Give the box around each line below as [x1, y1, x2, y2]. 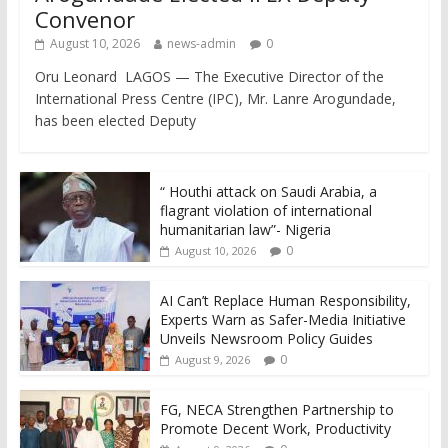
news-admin [166, 35, 236, 53]
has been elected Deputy [34, 111, 196, 131]
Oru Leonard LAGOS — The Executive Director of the [34, 67, 384, 87]
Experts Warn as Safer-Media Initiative [159, 310, 406, 330]
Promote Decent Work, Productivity [159, 419, 391, 439]
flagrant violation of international [159, 201, 372, 221]
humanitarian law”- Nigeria [159, 220, 331, 240]
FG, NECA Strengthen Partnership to [159, 400, 394, 420]
